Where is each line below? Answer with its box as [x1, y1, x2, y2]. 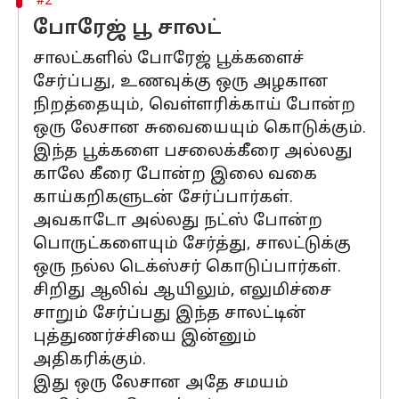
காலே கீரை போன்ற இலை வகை [33, 165, 317, 185]
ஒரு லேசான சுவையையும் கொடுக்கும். [33, 118, 366, 139]
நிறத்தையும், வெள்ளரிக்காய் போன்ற [33, 95, 355, 116]
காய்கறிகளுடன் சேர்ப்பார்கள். [33, 188, 293, 208]
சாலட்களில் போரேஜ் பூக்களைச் [33, 49, 304, 69]
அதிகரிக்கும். [33, 350, 146, 370]
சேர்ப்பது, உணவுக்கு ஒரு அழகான [33, 72, 329, 93]
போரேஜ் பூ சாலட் [33, 17, 222, 41]
